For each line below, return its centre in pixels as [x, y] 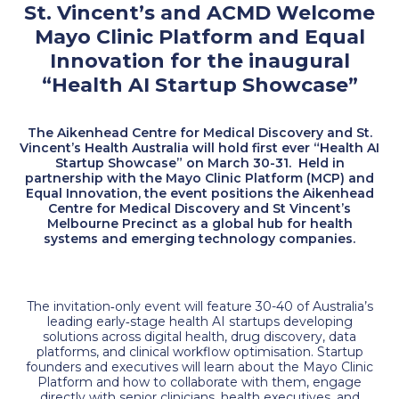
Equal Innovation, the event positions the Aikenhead [199, 194]
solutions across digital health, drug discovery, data [199, 336]
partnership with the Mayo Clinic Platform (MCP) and [199, 179]
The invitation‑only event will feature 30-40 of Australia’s [199, 306]
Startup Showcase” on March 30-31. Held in [199, 163]
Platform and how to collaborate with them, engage [199, 382]
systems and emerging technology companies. [199, 239]
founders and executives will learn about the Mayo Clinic [199, 366]
